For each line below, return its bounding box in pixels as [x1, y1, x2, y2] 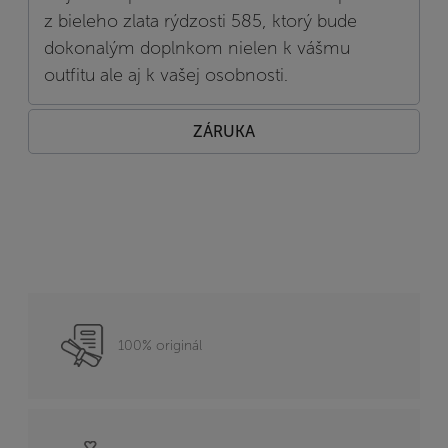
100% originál [118, 336, 202, 354]
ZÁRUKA [193, 122, 255, 142]
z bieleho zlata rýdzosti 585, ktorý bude [44, 9, 357, 32]
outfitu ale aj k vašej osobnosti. [44, 63, 288, 86]
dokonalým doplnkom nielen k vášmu [44, 36, 350, 59]
